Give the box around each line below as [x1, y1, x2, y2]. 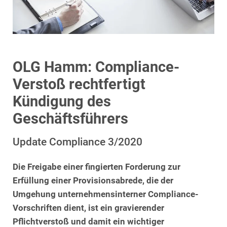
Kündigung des [13, 92, 111, 110]
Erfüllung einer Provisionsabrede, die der [13, 175, 173, 185]
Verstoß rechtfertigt [13, 75, 145, 93]
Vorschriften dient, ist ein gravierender [13, 203, 164, 213]
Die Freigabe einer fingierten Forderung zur [13, 162, 180, 172]
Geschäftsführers [13, 109, 128, 127]
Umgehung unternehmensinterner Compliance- [13, 189, 199, 199]
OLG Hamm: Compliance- [13, 58, 179, 75]
